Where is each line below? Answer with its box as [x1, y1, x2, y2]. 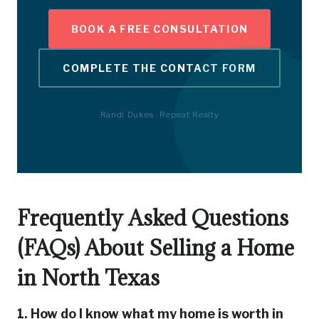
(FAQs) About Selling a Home [17, 234, 294, 261]
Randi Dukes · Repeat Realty [100, 110, 219, 120]
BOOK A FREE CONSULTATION [70, 23, 249, 35]
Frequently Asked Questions [17, 204, 288, 231]
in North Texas [17, 264, 159, 291]
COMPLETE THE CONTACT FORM [63, 62, 256, 74]
